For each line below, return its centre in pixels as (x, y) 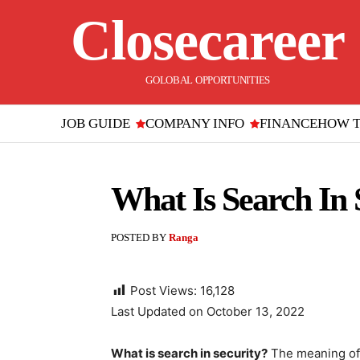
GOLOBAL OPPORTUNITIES (208, 80)
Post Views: (164, 290)
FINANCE (288, 123)
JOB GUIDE (96, 123)
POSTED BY (139, 237)
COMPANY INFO (195, 123)
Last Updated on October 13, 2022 (208, 311)
